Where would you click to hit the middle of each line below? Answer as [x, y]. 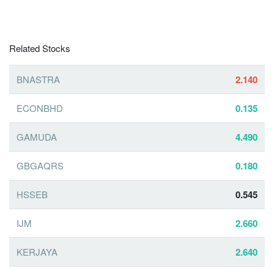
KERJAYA [37, 252]
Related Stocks [40, 48]
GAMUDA [37, 137]
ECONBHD [40, 108]
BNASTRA [38, 80]
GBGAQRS [40, 166]
